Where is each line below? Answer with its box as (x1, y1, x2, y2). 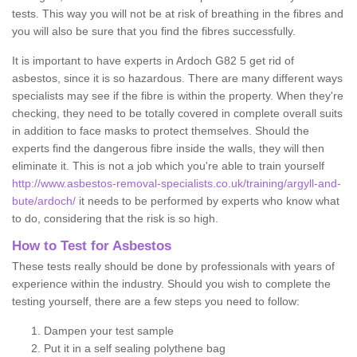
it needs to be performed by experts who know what (76, 194, 339, 207)
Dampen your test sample (44, 324, 174, 337)
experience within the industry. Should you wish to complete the (12, 277, 331, 290)
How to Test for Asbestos (12, 237, 171, 253)
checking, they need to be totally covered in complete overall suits (12, 106, 343, 120)
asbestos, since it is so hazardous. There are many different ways (12, 71, 343, 84)
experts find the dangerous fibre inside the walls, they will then (12, 141, 324, 155)
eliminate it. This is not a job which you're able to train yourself (12, 159, 324, 172)
